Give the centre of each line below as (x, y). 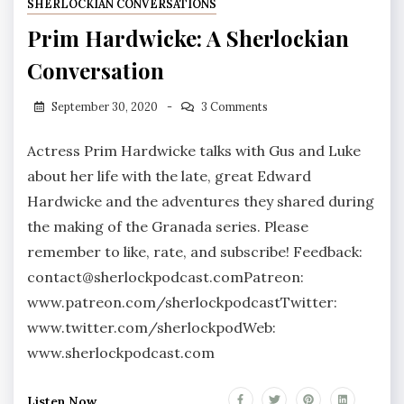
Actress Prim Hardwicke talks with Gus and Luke (194, 150)
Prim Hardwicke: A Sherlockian (188, 37)
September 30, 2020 (105, 106)
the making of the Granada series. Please (168, 226)
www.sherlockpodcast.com (121, 352)
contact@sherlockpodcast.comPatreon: (165, 276)
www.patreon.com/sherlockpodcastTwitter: (182, 302)
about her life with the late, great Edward (169, 175)
